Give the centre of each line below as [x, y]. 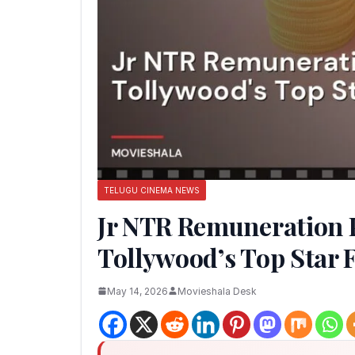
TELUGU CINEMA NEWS [152, 190]
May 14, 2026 [137, 291]
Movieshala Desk [217, 291]
